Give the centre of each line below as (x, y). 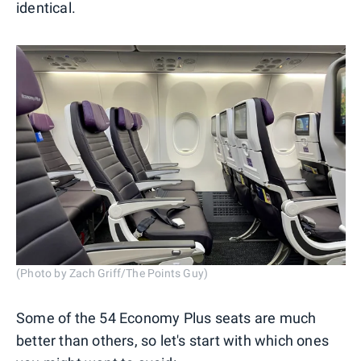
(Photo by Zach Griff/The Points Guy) (112, 273)
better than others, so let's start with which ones (173, 340)
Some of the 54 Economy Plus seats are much (166, 317)
